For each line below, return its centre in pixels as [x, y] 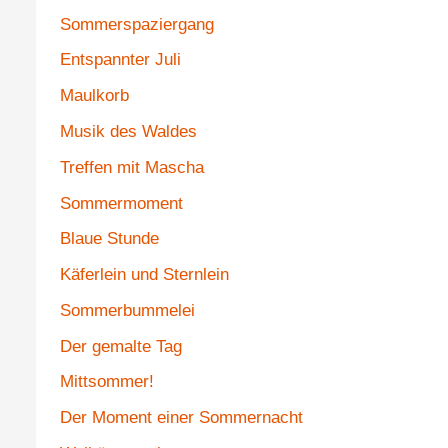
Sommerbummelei [127, 310]
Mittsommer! [106, 382]
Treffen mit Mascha [131, 167]
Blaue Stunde [109, 239]
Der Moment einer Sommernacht [181, 418]
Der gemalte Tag [120, 346]
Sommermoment [121, 203]
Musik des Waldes [128, 131]
